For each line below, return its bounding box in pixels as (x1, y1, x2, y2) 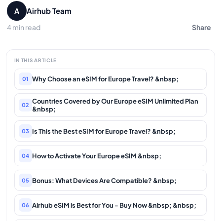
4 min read (7, 22, 41, 32)
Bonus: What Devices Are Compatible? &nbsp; (32, 176, 177, 184)
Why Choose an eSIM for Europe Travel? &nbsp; (32, 75, 179, 83)
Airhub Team (27, 6, 72, 16)
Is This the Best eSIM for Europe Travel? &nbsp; (32, 127, 176, 135)
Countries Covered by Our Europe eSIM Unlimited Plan (32, 97, 198, 105)
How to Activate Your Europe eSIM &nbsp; (32, 151, 161, 160)
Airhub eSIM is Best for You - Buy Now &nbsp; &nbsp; (32, 201, 196, 209)
